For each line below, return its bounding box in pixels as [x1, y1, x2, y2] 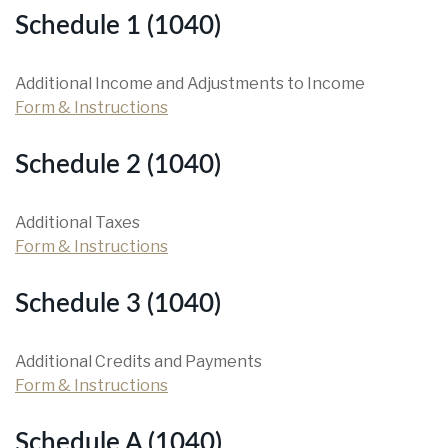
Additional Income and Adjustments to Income [15, 74, 365, 93]
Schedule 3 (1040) [15, 291, 221, 317]
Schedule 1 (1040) [15, 13, 221, 39]
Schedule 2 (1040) [15, 152, 221, 178]
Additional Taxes [15, 213, 140, 232]
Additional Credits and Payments [15, 352, 262, 371]
